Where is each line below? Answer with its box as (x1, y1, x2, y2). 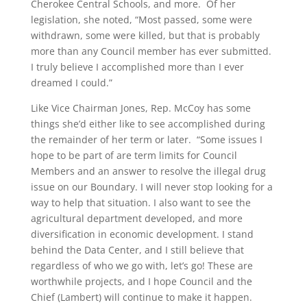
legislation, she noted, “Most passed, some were (30, 12, 252, 26)
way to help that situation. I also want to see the (30, 195, 251, 209)
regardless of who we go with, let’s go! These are (30, 258, 253, 272)
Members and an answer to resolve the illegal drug (30, 164, 266, 177)
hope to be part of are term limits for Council (30, 148, 237, 162)
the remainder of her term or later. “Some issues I (30, 132, 262, 146)
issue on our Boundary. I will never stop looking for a (30, 180, 273, 193)
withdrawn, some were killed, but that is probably (30, 28, 260, 42)
